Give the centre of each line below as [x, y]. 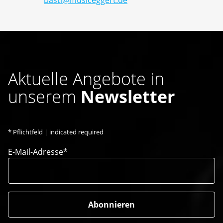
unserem [44, 97]
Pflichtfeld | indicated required [57, 132]
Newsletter [128, 97]
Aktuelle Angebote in [86, 79]
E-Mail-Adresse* [38, 152]
